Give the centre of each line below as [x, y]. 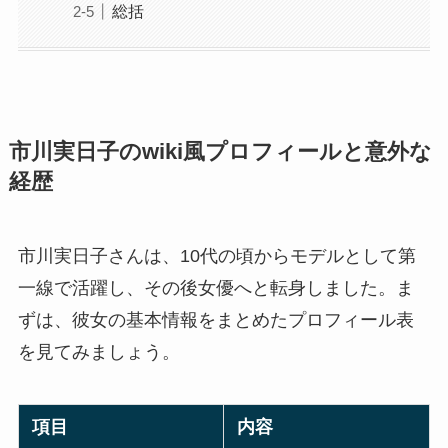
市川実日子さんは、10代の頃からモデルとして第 [216, 255]
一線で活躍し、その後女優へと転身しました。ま [215, 287]
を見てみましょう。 [98, 351]
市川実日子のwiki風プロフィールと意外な [220, 151]
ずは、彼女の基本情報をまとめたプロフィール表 [215, 319]
